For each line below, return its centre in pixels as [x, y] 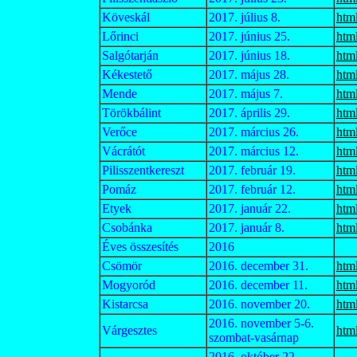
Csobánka [127, 228]
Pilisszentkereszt [143, 170]
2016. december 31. [259, 266]
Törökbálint [131, 113]
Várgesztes [129, 330]
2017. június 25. [249, 36]
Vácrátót [124, 151]
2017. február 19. [252, 170]
